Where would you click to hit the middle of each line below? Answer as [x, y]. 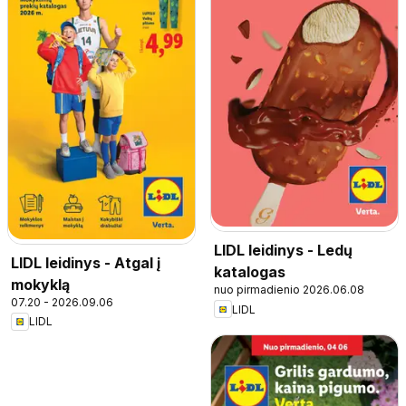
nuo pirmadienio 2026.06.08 [289, 290]
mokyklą [40, 284]
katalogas [250, 272]
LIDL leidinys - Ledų [283, 251]
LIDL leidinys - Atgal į [86, 262]
